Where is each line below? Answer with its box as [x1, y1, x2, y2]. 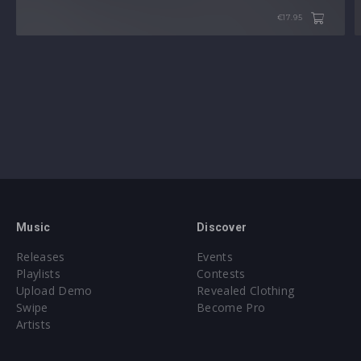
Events [197, 248, 233, 264]
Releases [16, 248, 65, 264]
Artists [16, 316, 52, 332]
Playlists [16, 265, 60, 281]
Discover [197, 220, 247, 234]
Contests [197, 265, 246, 281]
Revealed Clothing [197, 282, 295, 298]
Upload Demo [16, 282, 93, 298]
